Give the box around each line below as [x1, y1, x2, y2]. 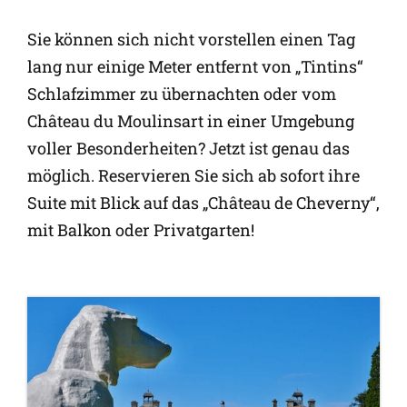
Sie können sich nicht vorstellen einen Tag [27, 28, 355, 51]
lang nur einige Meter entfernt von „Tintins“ [27, 55, 363, 78]
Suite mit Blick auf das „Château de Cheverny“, [27, 192, 380, 214]
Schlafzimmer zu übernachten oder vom [27, 83, 336, 105]
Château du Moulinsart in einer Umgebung [27, 110, 354, 133]
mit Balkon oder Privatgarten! [27, 219, 254, 242]
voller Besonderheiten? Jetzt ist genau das [27, 137, 350, 160]
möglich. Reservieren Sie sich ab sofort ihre [27, 164, 360, 187]
